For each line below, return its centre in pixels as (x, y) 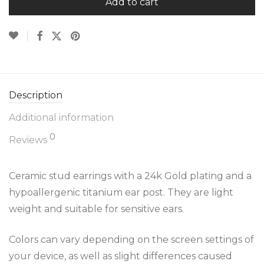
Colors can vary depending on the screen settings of (131, 240)
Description (36, 95)
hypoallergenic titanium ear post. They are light (121, 192)
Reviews (29, 140)
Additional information (61, 118)
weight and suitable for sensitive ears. (96, 209)
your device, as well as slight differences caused (121, 256)
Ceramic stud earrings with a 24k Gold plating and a (130, 176)
